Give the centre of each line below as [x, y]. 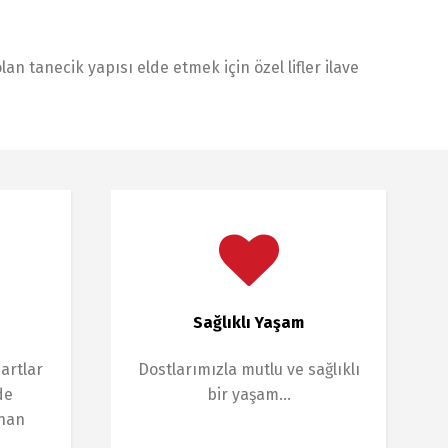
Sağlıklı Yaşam [248, 322]
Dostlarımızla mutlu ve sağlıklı [248, 369]
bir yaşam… [248, 394]
